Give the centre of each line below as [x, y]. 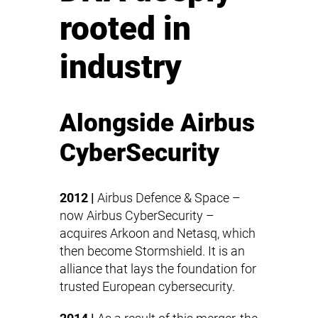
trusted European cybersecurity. [147, 286]
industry [121, 67]
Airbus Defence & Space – [168, 198]
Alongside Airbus [157, 122]
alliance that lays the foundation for [158, 269]
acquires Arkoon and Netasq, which [158, 233]
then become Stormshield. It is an [152, 251]
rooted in [125, 28]
